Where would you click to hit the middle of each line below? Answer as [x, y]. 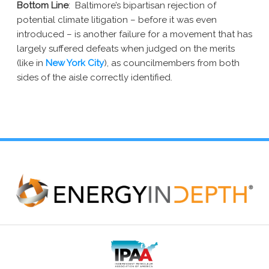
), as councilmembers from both [172, 63]
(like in [31, 63]
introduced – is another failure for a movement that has [134, 35]
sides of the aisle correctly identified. [95, 78]
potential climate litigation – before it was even [117, 20]
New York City [75, 63]
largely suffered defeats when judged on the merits [126, 49]
